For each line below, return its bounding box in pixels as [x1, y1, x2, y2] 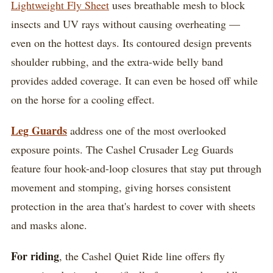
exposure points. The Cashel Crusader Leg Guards [11, 141, 233, 157]
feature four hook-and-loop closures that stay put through [11, 160, 261, 175]
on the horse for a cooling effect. [11, 91, 155, 107]
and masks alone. [11, 217, 87, 232]
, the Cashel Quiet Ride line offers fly [59, 248, 225, 263]
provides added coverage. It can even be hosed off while [11, 73, 258, 88]
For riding [11, 247, 59, 264]
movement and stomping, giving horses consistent [11, 179, 231, 194]
